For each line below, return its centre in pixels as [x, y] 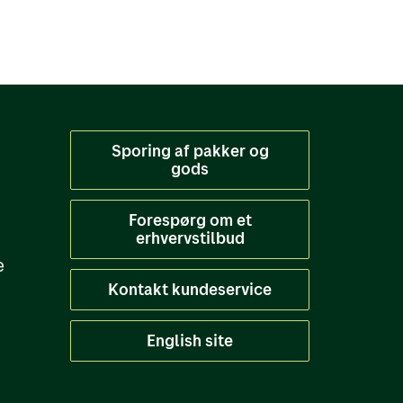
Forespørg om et [190, 220]
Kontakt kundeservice [190, 289]
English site [190, 340]
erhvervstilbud [190, 238]
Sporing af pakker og [190, 151]
